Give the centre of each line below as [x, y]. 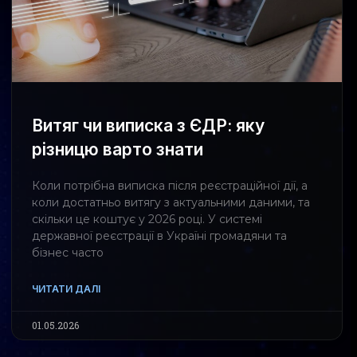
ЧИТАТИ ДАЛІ [66, 289]
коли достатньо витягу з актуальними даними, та [171, 203]
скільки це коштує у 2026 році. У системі [147, 220]
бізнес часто [68, 253]
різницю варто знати [118, 150]
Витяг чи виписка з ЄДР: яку [148, 126]
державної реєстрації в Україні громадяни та [159, 236]
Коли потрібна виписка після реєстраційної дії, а [170, 186]
